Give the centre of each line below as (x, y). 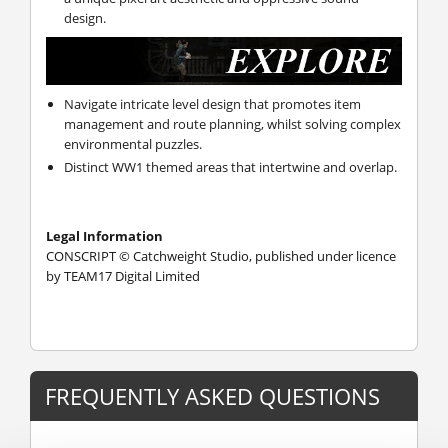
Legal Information (104, 235)
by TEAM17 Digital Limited (123, 275)
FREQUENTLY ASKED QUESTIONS (212, 395)
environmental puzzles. (133, 143)
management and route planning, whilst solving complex (232, 123)
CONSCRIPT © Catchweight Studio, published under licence (221, 255)
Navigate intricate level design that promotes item (212, 103)
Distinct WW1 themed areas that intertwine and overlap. (230, 166)
